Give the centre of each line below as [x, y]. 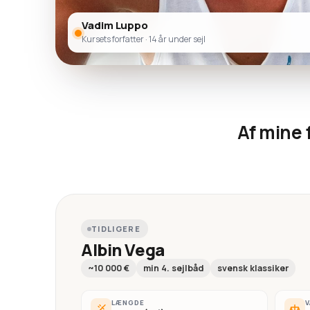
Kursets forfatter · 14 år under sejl [144, 39]
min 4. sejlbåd [173, 268]
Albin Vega [123, 250]
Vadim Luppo [115, 26]
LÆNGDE [128, 303]
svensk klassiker [253, 268]
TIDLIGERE [116, 229]
